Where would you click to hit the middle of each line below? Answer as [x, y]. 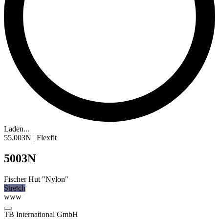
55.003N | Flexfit [30, 138]
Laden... [17, 129]
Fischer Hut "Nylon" [36, 179]
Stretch [15, 188]
